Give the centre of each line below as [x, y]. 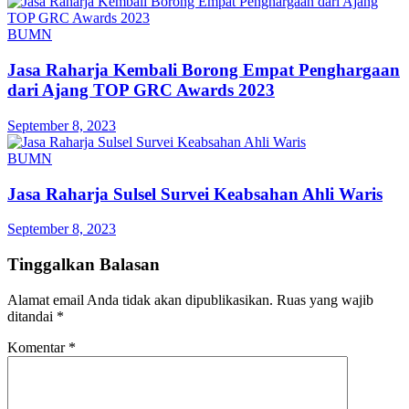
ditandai [32, 316]
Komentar [38, 347]
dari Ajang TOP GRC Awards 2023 [141, 90]
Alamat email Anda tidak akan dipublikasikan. [140, 299]
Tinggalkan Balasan [84, 264]
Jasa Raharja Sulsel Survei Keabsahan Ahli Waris [195, 194]
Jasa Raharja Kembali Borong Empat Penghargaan [204, 70]
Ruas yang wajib [325, 299]
